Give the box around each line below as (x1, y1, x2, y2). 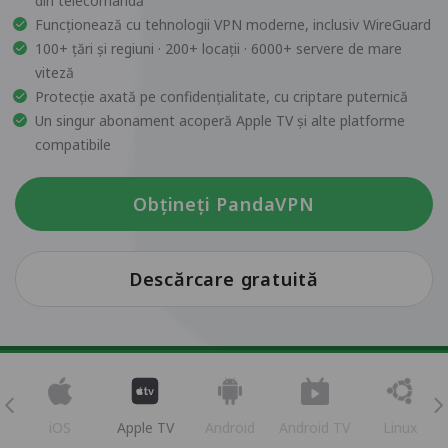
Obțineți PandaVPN (133, 192, 315, 216)
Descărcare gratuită (128, 267, 320, 291)
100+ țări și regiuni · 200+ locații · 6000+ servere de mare (35, 39, 402, 58)
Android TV (279, 418, 351, 437)
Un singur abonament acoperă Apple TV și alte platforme (35, 111, 405, 130)
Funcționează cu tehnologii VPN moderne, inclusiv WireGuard (35, 15, 431, 34)
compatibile (35, 135, 111, 154)
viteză (35, 63, 74, 82)
